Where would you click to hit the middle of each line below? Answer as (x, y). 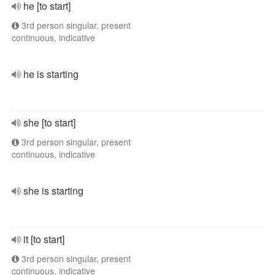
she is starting (53, 191)
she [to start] (49, 122)
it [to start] (44, 239)
